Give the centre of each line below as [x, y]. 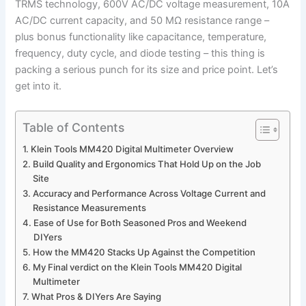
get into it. [39, 86]
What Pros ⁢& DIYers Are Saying [97, 296]
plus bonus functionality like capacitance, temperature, [141, 37]
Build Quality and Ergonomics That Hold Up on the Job [147, 164]
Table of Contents [74, 127]
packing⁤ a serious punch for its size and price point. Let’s [147, 70]
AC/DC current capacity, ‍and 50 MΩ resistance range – [142, 21]
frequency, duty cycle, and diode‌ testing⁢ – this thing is [140, 54]
